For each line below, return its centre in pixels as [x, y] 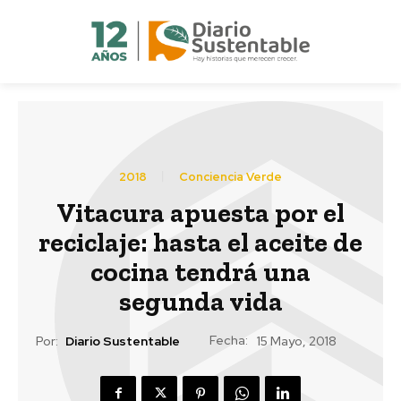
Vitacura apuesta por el [200, 213]
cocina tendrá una [200, 272]
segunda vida [200, 301]
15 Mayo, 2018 [297, 341]
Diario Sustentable [123, 341]
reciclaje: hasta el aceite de [200, 242]
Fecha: [229, 340]
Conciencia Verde [230, 176]
